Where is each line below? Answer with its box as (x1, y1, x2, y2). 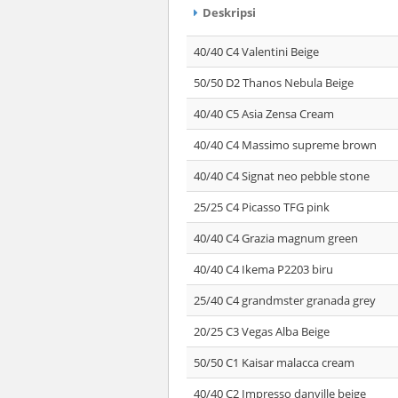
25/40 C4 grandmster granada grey (194, 292, 376, 308)
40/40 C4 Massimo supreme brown (194, 137, 377, 153)
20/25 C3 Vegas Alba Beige (194, 323, 330, 339)
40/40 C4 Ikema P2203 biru (194, 261, 333, 277)
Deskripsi (200, 4, 256, 20)
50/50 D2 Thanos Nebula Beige (194, 75, 354, 91)
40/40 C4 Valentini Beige (194, 44, 319, 60)
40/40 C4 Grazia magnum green (194, 230, 358, 246)
